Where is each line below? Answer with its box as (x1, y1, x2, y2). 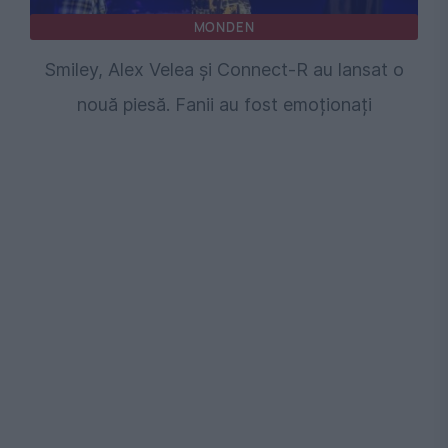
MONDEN (193, 18, 255, 37)
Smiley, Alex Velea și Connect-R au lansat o (44, 59, 404, 81)
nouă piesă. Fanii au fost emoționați (76, 94, 372, 116)
